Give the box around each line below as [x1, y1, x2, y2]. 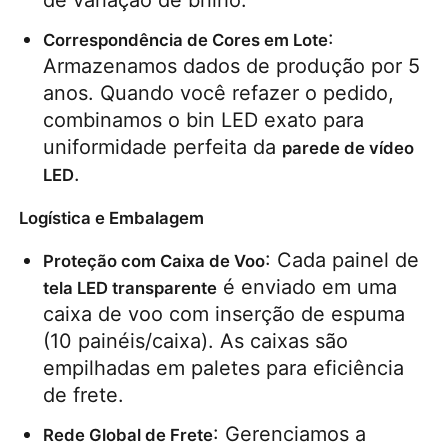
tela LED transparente [43, 277, 218, 298]
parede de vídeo [282, 137, 415, 158]
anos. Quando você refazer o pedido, [43, 80, 395, 105]
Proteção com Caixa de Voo [43, 250, 266, 271]
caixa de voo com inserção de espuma [43, 301, 406, 326]
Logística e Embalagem [19, 207, 205, 228]
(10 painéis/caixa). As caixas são [43, 328, 349, 353]
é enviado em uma [217, 274, 398, 299]
